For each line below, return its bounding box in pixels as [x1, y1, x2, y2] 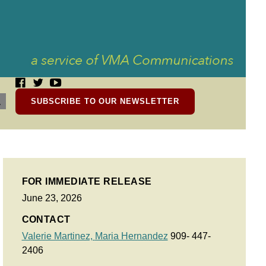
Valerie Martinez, [21, 231, 95, 241]
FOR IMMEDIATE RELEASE [21, 176, 152, 186]
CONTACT [21, 214, 71, 224]
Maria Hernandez [94, 231, 168, 241]
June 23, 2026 [21, 193, 82, 203]
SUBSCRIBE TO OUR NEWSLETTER [31, 97, 179, 106]
